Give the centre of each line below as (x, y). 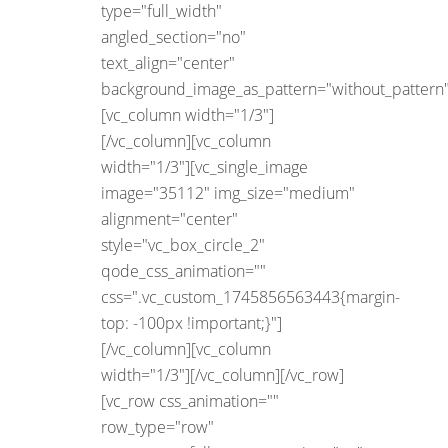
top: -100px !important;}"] (191, 323)
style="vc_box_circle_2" (183, 245)
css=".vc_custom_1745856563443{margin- (250, 297)
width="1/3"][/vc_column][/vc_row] (222, 375)
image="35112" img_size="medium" (228, 193)
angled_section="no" (173, 37)
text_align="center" (168, 63)
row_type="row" (157, 427)
